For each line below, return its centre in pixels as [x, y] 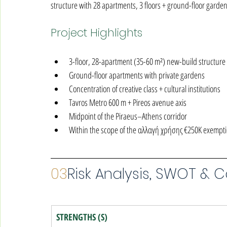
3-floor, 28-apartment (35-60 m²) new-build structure [147, 61]
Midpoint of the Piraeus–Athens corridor [128, 116]
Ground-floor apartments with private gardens [137, 75]
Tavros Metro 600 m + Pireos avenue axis [128, 102]
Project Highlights [97, 33]
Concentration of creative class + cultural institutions [145, 89]
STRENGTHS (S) [82, 217]
